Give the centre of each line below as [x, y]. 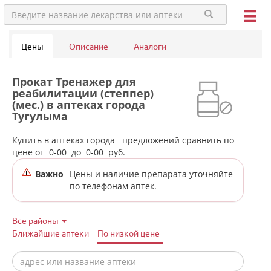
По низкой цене [129, 233]
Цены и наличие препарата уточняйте [151, 174]
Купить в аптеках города [66, 140]
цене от [31, 152]
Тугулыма [40, 116]
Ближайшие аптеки [51, 233]
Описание [89, 46]
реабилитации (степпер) [83, 93]
